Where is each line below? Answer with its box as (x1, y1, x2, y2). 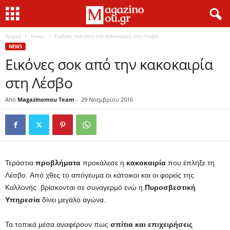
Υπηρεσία (5, 196, 40, 204)
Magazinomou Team (17, 95, 74, 103)
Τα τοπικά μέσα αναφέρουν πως (5, 220, 110, 228)
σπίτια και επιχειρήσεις (110, 220, 193, 228)
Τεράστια (5, 159, 35, 167)
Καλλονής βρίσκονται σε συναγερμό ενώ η (5, 183, 145, 191)
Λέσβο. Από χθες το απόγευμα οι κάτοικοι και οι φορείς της (5, 171, 194, 179)
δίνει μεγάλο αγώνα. (40, 196, 106, 204)
